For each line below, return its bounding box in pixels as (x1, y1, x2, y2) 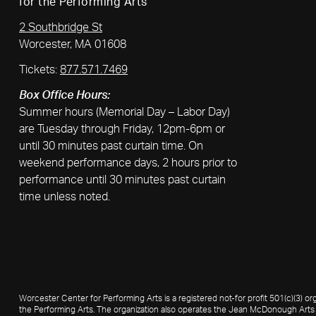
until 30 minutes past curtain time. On (19, 140, 203, 152)
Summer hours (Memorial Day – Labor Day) (19, 107, 230, 118)
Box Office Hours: (19, 90, 110, 101)
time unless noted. (19, 191, 110, 202)
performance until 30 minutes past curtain (19, 174, 226, 186)
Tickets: (19, 64, 60, 75)
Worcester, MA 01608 (19, 39, 126, 50)
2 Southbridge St (19, 22, 102, 33)
